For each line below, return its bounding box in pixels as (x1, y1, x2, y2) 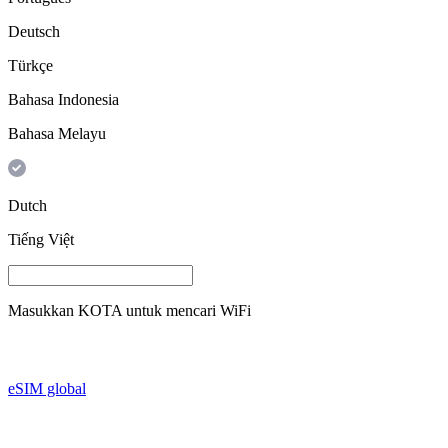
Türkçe (8, 56, 53, 74)
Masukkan (8, 301, 74, 319)
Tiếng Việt (8, 230, 74, 248)
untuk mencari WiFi (126, 301, 251, 319)
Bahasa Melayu (8, 124, 106, 142)
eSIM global (8, 379, 86, 397)
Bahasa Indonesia (8, 90, 119, 108)
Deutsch (8, 22, 60, 40)
